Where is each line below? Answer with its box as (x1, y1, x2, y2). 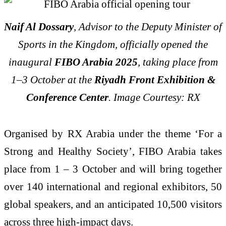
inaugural (8, 56, 54, 68)
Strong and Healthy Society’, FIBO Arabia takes (4, 145, 222, 157)
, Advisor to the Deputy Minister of (74, 21, 222, 33)
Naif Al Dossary (4, 21, 74, 33)
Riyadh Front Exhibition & (94, 74, 215, 86)
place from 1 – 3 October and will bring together (4, 163, 222, 175)
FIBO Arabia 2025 (54, 56, 138, 68)
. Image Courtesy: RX (108, 91, 200, 103)
